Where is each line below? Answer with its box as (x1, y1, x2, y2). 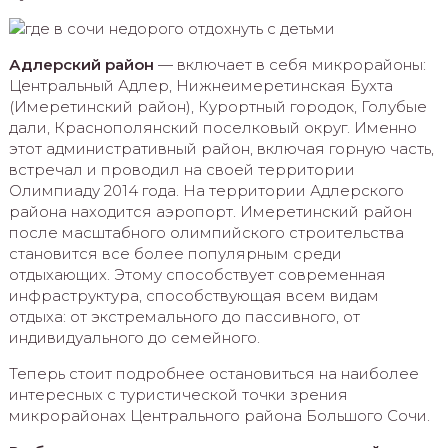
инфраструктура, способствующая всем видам (8, 285, 379, 305)
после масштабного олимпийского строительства (8, 222, 404, 242)
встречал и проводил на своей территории (8, 159, 355, 179)
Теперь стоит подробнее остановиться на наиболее (8, 363, 419, 383)
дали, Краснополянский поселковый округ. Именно (8, 117, 417, 137)
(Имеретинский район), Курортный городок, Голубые (8, 96, 427, 116)
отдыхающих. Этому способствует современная (8, 264, 386, 284)
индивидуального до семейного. (8, 327, 260, 347)
